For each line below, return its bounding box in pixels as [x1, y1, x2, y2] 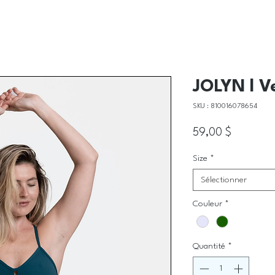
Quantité [193, 242, 225, 251]
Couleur [193, 199, 222, 208]
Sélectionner [201, 176, 247, 184]
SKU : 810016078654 [193, 103, 257, 110]
